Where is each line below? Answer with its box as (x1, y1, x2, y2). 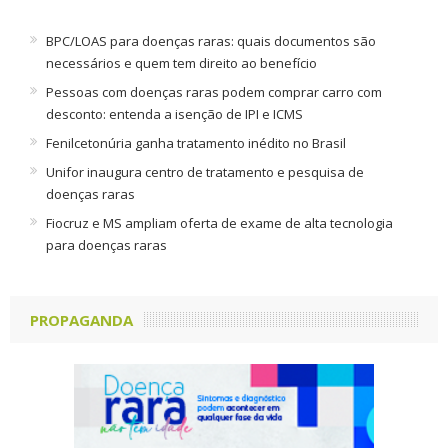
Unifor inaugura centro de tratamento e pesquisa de (45, 163, 364, 181)
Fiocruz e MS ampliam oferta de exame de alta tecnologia (45, 214, 393, 232)
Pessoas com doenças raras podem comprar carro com (45, 83, 382, 101)
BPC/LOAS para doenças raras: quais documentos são (45, 32, 376, 50)
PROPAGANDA (29, 310, 133, 330)
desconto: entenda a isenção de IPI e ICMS (45, 105, 303, 123)
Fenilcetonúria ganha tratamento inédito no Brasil (45, 134, 346, 152)
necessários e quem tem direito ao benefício (45, 54, 317, 72)
